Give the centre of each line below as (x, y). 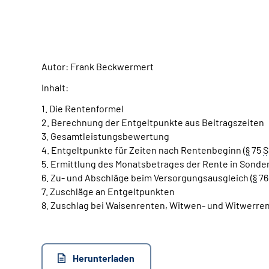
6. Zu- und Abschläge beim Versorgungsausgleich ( (147, 177)
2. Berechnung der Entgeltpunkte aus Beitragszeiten (153, 122)
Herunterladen (104, 258)
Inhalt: (55, 87)
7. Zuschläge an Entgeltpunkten (108, 191)
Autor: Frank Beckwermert (98, 66)
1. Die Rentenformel (83, 108)
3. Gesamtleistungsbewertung (105, 136)
